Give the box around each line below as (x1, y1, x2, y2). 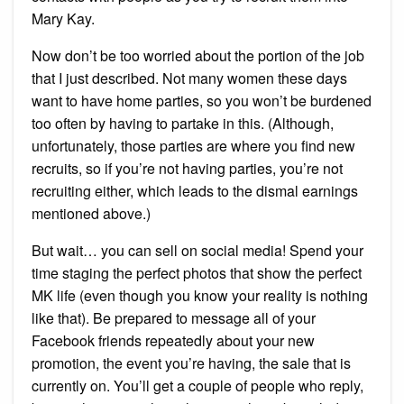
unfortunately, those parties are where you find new (32, 135, 355, 157)
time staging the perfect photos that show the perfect (32, 262, 362, 284)
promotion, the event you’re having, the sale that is (32, 353, 351, 374)
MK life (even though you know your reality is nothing (32, 285, 368, 307)
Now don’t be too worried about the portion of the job (32, 45, 364, 67)
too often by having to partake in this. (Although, (32, 113, 334, 134)
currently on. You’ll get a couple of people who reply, (32, 375, 363, 397)
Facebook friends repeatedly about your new (32, 330, 315, 352)
